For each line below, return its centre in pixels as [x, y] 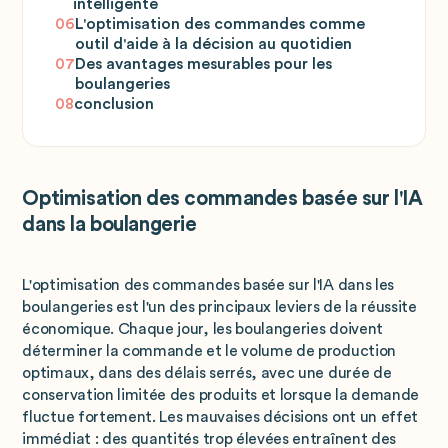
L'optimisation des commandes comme [219, 24]
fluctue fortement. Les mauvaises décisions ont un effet [220, 416]
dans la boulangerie [109, 225]
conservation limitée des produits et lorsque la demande [221, 394]
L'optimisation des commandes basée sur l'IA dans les [208, 284]
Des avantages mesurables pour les [203, 64]
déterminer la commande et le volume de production [209, 350]
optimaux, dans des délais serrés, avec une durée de [207, 372]
